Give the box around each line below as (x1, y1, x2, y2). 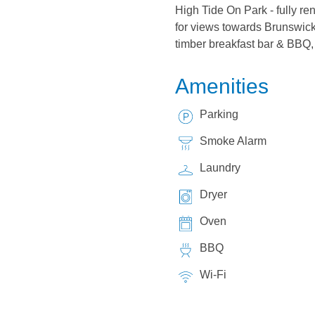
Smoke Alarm (199, 135, 266, 147)
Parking (199, 108, 238, 120)
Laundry (199, 162, 240, 174)
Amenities (174, 75, 269, 98)
